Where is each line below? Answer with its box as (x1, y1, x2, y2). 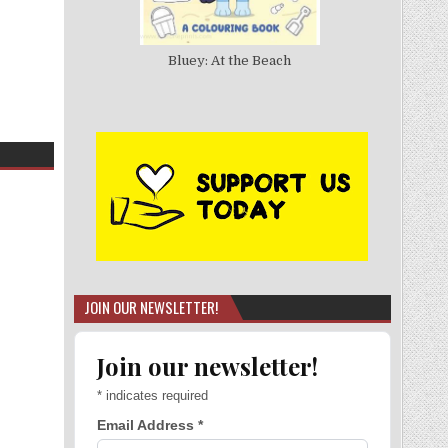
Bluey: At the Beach (168, 52, 292, 68)
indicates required (101, 387, 208, 403)
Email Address (96, 416, 198, 433)
